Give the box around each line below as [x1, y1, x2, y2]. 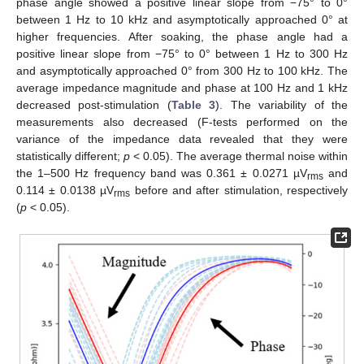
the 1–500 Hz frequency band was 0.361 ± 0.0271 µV [16, 167, 307, 180]
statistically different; [16, 149, 123, 163]
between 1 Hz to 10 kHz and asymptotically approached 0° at [16, 13, 348, 27]
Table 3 [171, 98, 216, 112]
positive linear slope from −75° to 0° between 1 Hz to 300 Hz [16, 47, 348, 61]
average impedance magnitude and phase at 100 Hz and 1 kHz [16, 81, 348, 95]
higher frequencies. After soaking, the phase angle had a [16, 30, 348, 44]
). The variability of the [215, 98, 349, 112]
